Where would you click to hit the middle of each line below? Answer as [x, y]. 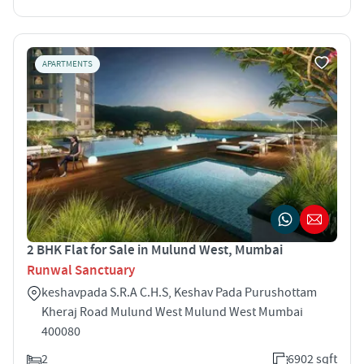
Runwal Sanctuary [81, 270]
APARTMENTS [67, 64]
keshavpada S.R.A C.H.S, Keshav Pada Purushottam [179, 292]
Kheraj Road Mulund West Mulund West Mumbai [172, 312]
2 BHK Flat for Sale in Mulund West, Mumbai [155, 250]
